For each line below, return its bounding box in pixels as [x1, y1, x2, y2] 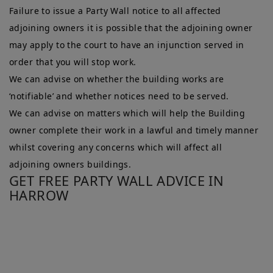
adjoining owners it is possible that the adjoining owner [9, 22, 253, 34]
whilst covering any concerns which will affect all [9, 141, 222, 154]
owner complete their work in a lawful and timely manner [9, 124, 259, 136]
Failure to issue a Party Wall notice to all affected [9, 5, 221, 17]
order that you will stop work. [9, 56, 136, 68]
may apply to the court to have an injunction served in [9, 39, 244, 51]
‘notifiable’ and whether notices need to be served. [9, 90, 229, 102]
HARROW [9, 186, 69, 205]
